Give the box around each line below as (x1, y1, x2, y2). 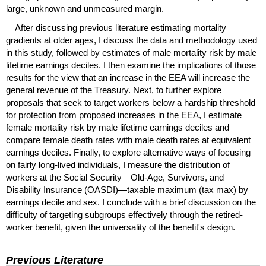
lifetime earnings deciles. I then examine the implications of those (6, 59, 256, 70)
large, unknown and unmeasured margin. (6, 3, 164, 14)
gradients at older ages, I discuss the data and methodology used (6, 34, 257, 45)
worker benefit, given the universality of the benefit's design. (6, 221, 235, 232)
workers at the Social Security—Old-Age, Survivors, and (6, 172, 224, 182)
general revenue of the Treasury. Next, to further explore (6, 84, 221, 95)
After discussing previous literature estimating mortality (15, 22, 226, 33)
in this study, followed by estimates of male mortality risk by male (6, 47, 256, 58)
